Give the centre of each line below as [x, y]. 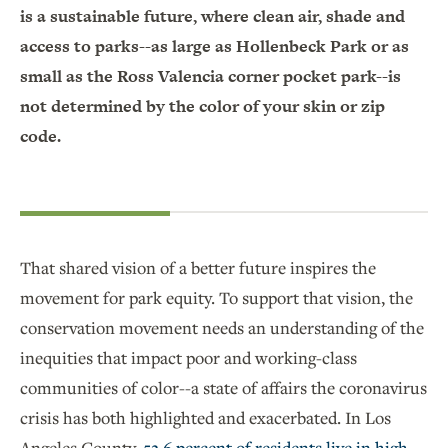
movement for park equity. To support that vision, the [216, 297]
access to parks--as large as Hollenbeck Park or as [214, 45]
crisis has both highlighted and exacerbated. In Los [205, 417]
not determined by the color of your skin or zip [202, 105]
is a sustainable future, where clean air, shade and [212, 15]
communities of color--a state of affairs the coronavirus [223, 387]
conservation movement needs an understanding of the [222, 327]
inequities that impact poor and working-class [188, 357]
